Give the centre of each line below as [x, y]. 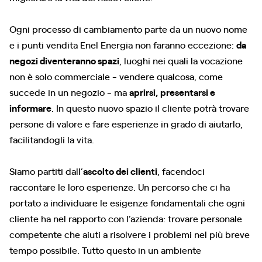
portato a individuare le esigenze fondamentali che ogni [127, 202]
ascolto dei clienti [120, 170]
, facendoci [181, 170]
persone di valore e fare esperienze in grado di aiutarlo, [126, 123]
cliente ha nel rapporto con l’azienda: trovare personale [126, 218]
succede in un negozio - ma [69, 92]
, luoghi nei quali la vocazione [181, 60]
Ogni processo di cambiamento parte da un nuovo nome [128, 28]
